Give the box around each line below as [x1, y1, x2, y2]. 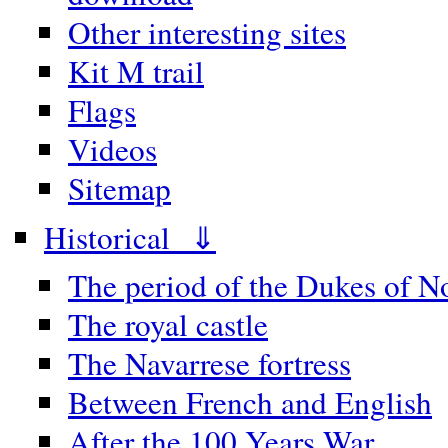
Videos [68, 128, 157, 171]
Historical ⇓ [44, 215, 216, 258]
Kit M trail [68, 50, 204, 93]
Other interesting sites [68, 11, 346, 54]
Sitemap [68, 167, 171, 210]
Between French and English [68, 381, 432, 424]
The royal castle [68, 303, 268, 346]
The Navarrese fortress [68, 342, 351, 385]
